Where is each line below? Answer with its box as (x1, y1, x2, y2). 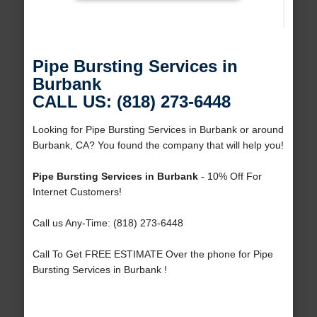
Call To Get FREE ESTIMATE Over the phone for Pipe (32, 248, 273, 260)
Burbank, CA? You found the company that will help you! (32, 139, 284, 151)
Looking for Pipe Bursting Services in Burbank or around (32, 124, 284, 136)
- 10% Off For (197, 171, 262, 183)
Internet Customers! (32, 186, 122, 198)
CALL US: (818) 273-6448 (32, 92, 231, 112)
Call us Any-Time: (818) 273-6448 (32, 217, 183, 229)
